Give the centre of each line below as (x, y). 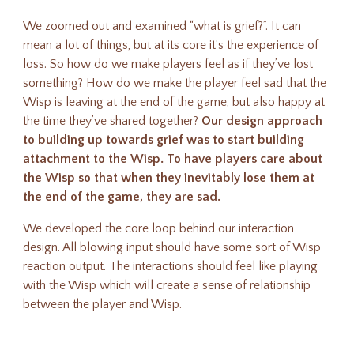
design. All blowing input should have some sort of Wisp (172, 247)
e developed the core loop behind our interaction (165, 228)
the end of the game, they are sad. (122, 197)
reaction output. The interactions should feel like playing (171, 266)
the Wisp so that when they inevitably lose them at (169, 178)
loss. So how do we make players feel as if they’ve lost (168, 64)
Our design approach (262, 121)
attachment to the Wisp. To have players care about (173, 159)
